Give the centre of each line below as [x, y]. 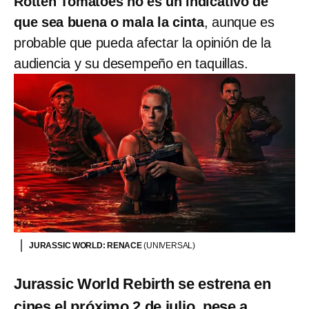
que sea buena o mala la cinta [109, 22]
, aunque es [239, 22]
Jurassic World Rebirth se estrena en [142, 283]
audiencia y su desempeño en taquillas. [131, 64]
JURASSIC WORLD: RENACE [87, 245]
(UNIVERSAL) [170, 245]
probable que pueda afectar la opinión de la [142, 43]
